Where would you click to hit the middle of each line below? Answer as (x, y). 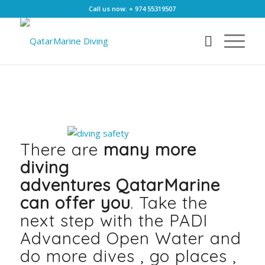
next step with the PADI (114, 220)
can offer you (75, 202)
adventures (68, 185)
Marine (192, 185)
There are (62, 149)
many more (150, 149)
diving (44, 167)
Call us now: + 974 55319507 (132, 9)
